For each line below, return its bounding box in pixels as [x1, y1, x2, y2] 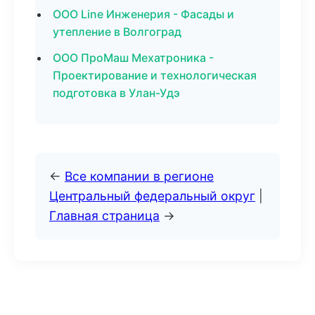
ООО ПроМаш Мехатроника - [53, 51, 214, 65]
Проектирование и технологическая [53, 68, 257, 82]
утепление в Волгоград [53, 25, 181, 39]
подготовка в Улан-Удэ [53, 86, 180, 100]
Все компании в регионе [65, 169, 214, 184]
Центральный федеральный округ [49, 188, 255, 203]
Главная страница [49, 208, 160, 223]
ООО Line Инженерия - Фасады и [53, 7, 234, 21]
